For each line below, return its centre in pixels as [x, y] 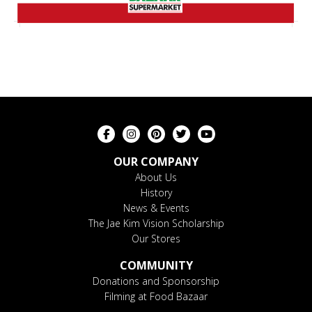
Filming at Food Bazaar [156, 296]
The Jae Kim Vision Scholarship [156, 223]
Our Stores [156, 238]
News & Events [156, 208]
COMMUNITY [156, 265]
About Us [156, 177]
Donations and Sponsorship [156, 281]
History [156, 192]
